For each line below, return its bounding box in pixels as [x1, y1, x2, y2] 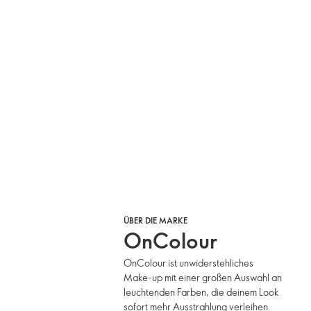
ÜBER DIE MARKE [124, 215, 188, 226]
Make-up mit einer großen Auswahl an [124, 271, 283, 284]
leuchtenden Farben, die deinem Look [124, 285, 280, 299]
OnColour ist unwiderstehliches [124, 256, 254, 269]
